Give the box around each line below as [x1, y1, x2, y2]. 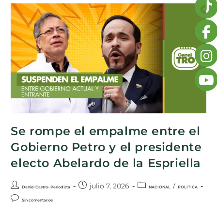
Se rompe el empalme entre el [11, 124, 201, 139]
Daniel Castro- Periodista [22, 185, 71, 190]
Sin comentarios [22, 198, 53, 203]
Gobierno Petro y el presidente [11, 140, 202, 155]
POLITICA [178, 185, 198, 190]
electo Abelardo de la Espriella [11, 156, 201, 170]
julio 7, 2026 [90, 182, 130, 191]
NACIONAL [149, 185, 171, 190]
